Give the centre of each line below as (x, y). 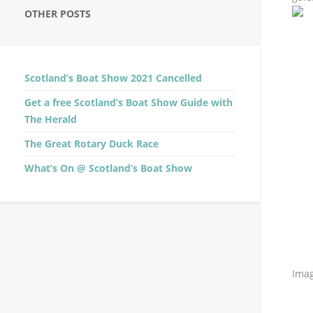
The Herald (51, 119)
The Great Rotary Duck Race (92, 144)
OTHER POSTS (58, 14)
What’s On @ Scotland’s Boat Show (108, 168)
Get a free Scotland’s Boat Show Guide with (129, 102)
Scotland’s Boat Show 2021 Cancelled (113, 78)
